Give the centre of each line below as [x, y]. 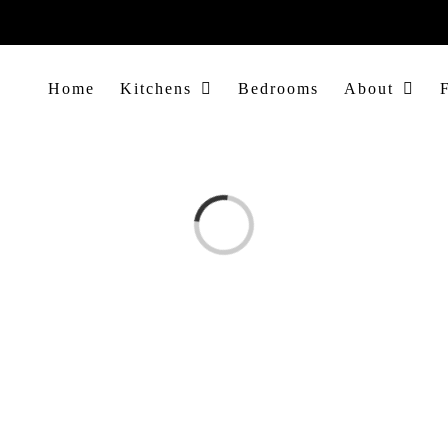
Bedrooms [278, 88]
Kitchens [156, 88]
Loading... [216, 212]
